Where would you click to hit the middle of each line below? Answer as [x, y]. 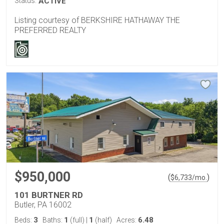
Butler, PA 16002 [43, 205]
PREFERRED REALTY [50, 30]
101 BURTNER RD [49, 195]
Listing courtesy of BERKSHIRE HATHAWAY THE [97, 20]
